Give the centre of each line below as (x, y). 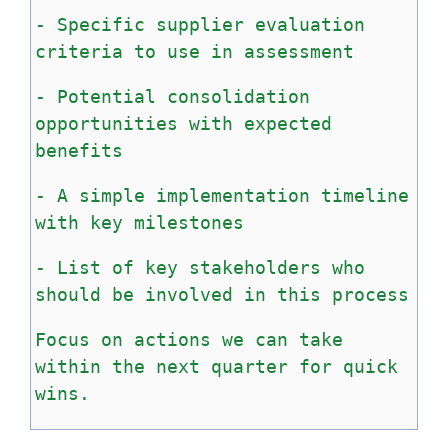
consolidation (238, 96)
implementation (233, 195)
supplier (200, 24)
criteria (79, 51)
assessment (299, 51)
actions (172, 339)
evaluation (310, 24)
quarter (249, 366)
